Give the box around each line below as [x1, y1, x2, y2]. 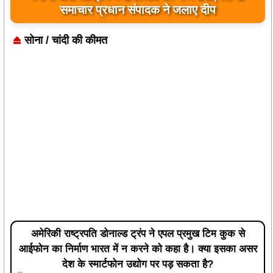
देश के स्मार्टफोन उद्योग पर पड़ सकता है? [62, 258, 213, 270]
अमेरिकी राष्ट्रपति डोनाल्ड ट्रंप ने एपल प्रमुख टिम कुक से [30, 227, 245, 239]
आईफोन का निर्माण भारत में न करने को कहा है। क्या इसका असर [18, 243, 257, 255]
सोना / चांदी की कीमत [24, 34, 107, 46]
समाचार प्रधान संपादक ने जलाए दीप [60, 2, 216, 17]
